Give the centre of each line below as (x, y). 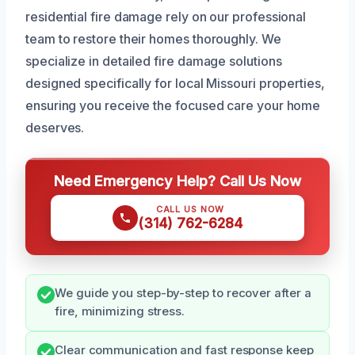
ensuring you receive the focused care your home (173, 105)
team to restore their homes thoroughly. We (153, 38)
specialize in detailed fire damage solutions (154, 61)
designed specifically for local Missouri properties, (175, 83)
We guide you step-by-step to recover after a (183, 293)
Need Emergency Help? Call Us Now (177, 180)
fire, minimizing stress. (120, 311)
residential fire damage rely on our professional (166, 16)
